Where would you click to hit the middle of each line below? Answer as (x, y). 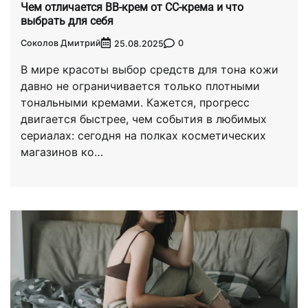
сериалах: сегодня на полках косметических (143, 135)
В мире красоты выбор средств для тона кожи (150, 69)
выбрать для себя (67, 21)
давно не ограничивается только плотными (140, 86)
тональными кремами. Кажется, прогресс (135, 102)
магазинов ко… (62, 152)
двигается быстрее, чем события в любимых (144, 119)
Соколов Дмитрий (61, 43)
